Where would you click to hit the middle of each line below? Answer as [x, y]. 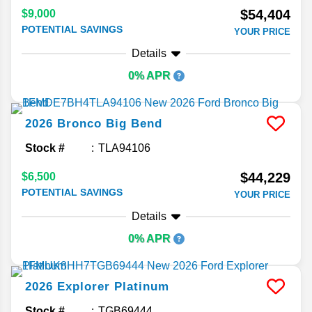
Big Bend [134, 124]
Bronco [79, 124]
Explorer [84, 287]
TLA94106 [124, 148]
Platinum [142, 287]
